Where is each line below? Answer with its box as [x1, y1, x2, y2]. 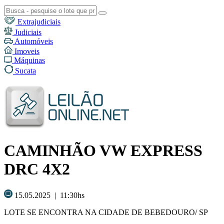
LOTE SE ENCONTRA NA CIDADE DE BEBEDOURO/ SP [4, 207, 208, 216]
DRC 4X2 [4, 160, 70, 178]
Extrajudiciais [15, 17, 60, 26]
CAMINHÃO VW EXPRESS [4, 141, 202, 160]
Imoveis [12, 47, 39, 55]
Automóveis [13, 37, 53, 45]
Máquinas [12, 56, 45, 64]
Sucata [13, 66, 36, 75]
